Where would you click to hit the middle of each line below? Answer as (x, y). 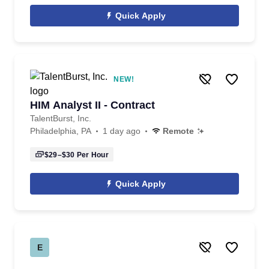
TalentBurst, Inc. (61, 118)
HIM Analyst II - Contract (92, 105)
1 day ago (122, 131)
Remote (178, 131)
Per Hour (92, 155)
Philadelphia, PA (61, 131)
